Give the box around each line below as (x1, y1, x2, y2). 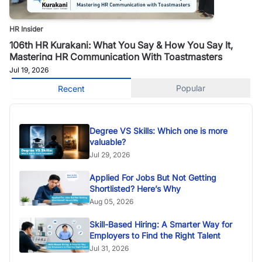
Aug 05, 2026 (89, 197, 133, 206)
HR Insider (9, 25, 43, 34)
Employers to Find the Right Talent (89, 230, 220, 241)
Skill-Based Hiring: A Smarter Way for (89, 219, 232, 230)
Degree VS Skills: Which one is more (89, 126, 227, 136)
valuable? (89, 137, 126, 147)
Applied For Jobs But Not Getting (89, 173, 216, 183)
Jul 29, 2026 (89, 150, 130, 160)
